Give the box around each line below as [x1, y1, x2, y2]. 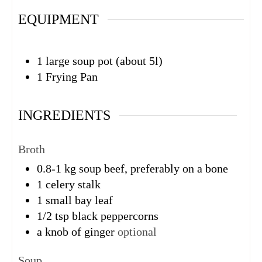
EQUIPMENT [18, 12, 99, 27]
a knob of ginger [37, 225, 115, 239]
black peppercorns [72, 209, 158, 223]
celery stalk [46, 178, 101, 191]
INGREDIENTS [18, 107, 111, 123]
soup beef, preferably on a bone [79, 162, 228, 175]
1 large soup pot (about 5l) [37, 54, 163, 68]
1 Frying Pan [37, 70, 98, 84]
